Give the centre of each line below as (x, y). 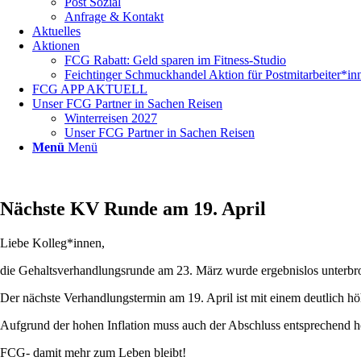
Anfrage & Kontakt (114, 17)
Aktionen (56, 46)
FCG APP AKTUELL (90, 89)
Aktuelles (56, 31)
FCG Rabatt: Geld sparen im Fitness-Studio (175, 60)
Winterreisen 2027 (111, 118)
